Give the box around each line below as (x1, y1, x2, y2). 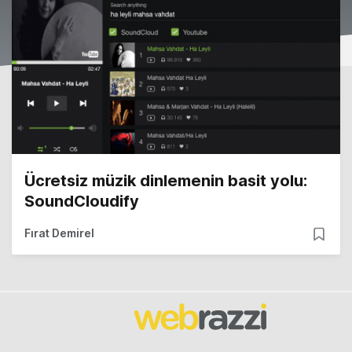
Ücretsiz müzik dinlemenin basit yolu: (24, 170, 307, 190)
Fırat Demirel (24, 225, 94, 240)
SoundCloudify (24, 191, 139, 211)
